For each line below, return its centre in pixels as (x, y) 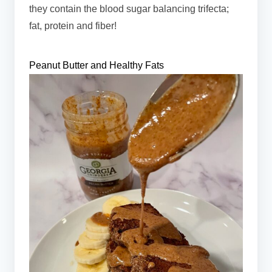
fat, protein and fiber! (73, 25)
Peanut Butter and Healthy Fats (97, 65)
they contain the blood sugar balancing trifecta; (129, 8)
